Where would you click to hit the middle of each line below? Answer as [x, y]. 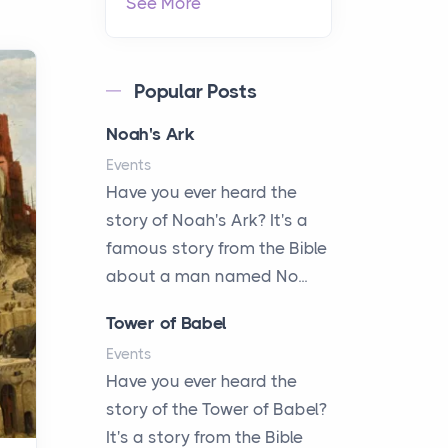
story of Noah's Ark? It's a [207, 219]
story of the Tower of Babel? [216, 408]
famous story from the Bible [216, 247]
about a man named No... [206, 275]
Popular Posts [195, 91]
